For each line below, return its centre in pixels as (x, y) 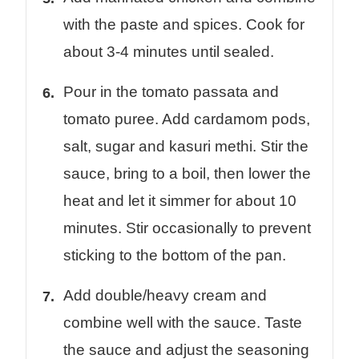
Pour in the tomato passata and (171, 92)
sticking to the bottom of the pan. (175, 256)
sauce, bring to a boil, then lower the (187, 174)
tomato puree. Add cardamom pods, (187, 119)
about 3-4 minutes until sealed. (169, 52)
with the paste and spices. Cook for (184, 25)
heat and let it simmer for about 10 (180, 201)
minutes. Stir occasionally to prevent (187, 228)
